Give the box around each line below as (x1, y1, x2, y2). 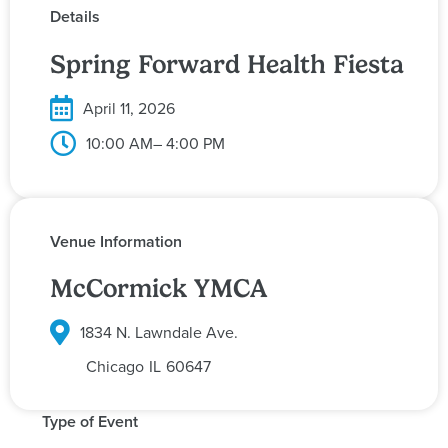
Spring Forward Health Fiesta (50, 48, 404, 79)
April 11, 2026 (83, 96, 175, 119)
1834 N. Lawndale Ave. (80, 321, 238, 344)
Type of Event (42, 410, 138, 434)
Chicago (85, 355, 144, 378)
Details (50, 5, 100, 29)
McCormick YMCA (50, 273, 267, 304)
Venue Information (50, 229, 182, 253)
